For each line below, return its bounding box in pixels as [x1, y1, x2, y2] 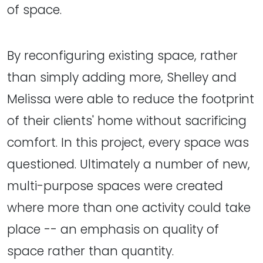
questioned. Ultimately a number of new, [7, 156, 250, 173]
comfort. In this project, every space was [7, 134, 249, 151]
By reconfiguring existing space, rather [7, 47, 238, 65]
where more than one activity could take [7, 199, 251, 217]
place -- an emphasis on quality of [7, 221, 219, 238]
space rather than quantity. [7, 242, 174, 260]
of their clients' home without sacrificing [7, 112, 247, 130]
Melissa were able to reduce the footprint [7, 90, 254, 108]
